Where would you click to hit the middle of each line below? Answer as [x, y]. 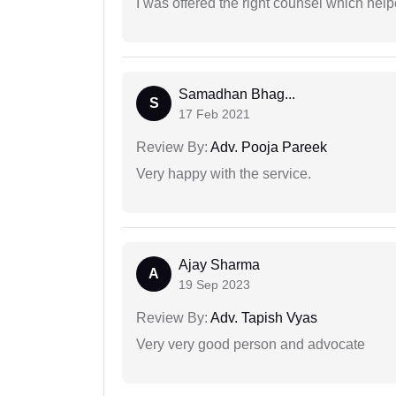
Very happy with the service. [224, 174]
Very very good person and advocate [251, 345]
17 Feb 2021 [214, 114]
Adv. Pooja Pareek [267, 148]
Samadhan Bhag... [237, 95]
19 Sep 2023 [214, 285]
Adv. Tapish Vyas [263, 318]
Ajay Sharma [219, 265]
